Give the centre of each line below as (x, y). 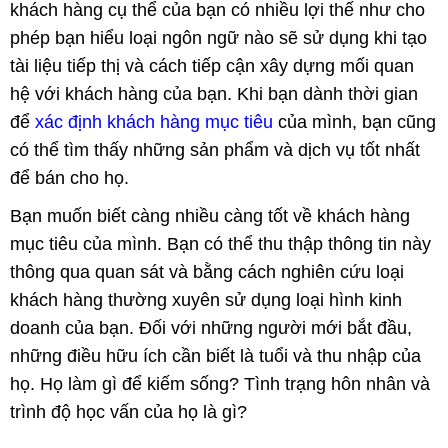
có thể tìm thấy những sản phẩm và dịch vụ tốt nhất (215, 149)
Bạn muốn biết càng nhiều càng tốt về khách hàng (210, 215)
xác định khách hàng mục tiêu (154, 121)
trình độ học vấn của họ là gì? (128, 411)
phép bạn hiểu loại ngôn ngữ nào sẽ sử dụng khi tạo (218, 37)
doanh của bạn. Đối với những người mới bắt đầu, (211, 327)
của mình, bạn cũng (354, 121)
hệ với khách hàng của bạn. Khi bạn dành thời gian (214, 93)
